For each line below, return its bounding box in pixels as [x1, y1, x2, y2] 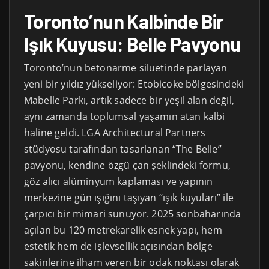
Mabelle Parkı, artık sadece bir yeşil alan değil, [24, 93, 234, 107]
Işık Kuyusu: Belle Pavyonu [24, 32, 241, 55]
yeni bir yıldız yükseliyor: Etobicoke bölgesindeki [24, 77, 244, 91]
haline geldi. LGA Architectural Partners [24, 125, 206, 139]
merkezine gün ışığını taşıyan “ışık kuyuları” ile [24, 190, 234, 204]
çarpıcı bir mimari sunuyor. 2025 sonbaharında [24, 207, 241, 220]
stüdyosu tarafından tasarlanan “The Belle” [24, 142, 222, 156]
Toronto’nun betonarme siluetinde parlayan [24, 61, 228, 74]
